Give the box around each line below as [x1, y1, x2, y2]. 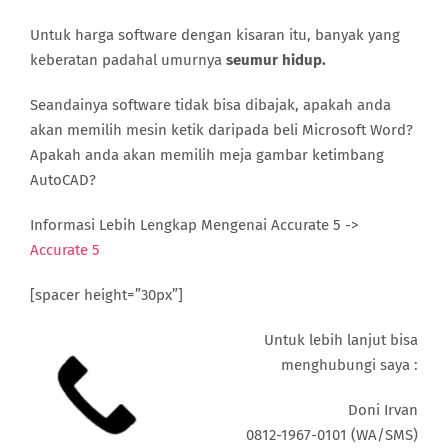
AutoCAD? [30, 171, 96, 190]
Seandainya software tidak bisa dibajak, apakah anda [30, 96, 391, 115]
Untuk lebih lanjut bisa [264, 331, 418, 350]
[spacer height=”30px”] [30, 286, 183, 305]
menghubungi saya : [281, 356, 418, 375]
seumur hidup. [226, 51, 326, 70]
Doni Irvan [348, 401, 418, 420]
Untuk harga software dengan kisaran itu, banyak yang [30, 26, 400, 45]
